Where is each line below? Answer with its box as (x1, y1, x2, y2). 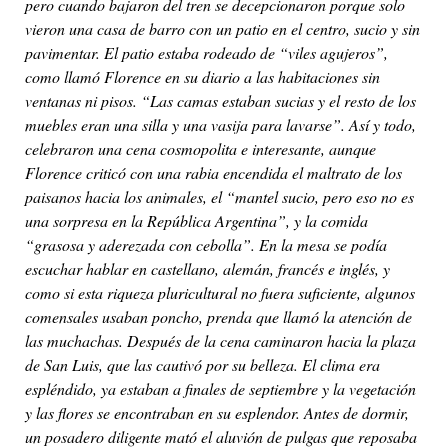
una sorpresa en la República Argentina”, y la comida (25, 210, 368, 232)
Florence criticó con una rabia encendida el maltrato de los (25, 162, 402, 184)
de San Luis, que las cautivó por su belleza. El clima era (25, 354, 380, 376)
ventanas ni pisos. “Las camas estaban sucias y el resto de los (25, 90, 416, 112)
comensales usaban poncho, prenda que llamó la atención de (25, 306, 412, 328)
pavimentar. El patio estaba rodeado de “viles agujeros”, (25, 42, 388, 64)
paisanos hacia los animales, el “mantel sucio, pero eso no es (25, 186, 414, 208)
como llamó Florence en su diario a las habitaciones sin (25, 66, 380, 88)
